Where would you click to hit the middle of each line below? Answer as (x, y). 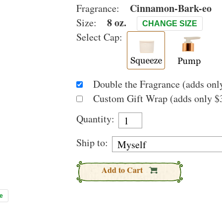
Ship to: (92, 142)
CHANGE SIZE (170, 24)
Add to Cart (123, 170)
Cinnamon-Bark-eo (171, 8)
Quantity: (95, 119)
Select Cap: (99, 37)
